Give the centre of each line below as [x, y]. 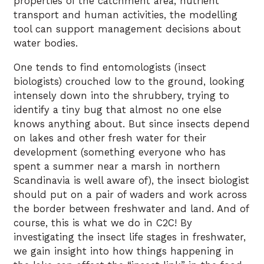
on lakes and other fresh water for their [110, 138]
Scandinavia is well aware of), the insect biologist [131, 180]
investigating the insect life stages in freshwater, [130, 237]
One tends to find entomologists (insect [110, 67]
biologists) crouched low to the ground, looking [129, 81]
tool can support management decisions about [127, 29]
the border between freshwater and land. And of [131, 209]
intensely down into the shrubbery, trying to [121, 95]
